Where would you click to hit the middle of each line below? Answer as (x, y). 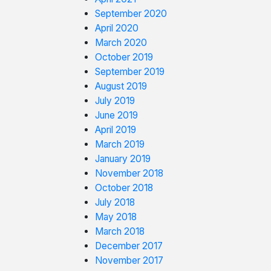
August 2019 (121, 86)
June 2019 (116, 115)
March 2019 (120, 144)
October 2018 (124, 188)
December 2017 (129, 246)
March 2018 (120, 231)
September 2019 (130, 72)
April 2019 (116, 130)
